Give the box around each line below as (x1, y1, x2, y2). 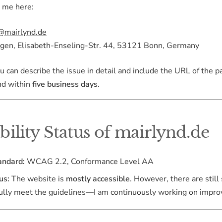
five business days (32, 78, 98, 90)
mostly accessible (66, 173, 130, 184)
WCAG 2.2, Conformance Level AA (25, 156, 154, 167)
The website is (9, 173, 66, 184)
